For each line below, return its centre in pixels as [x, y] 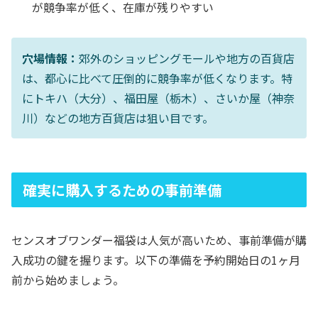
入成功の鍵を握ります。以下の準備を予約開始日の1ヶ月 [156, 260]
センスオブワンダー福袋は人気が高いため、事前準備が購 [159, 240]
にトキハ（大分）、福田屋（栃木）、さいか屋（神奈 [158, 98]
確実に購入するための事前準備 [122, 190]
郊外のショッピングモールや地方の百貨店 [187, 58]
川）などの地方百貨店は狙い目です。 [118, 117]
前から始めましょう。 [68, 280]
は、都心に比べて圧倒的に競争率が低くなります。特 [157, 78]
